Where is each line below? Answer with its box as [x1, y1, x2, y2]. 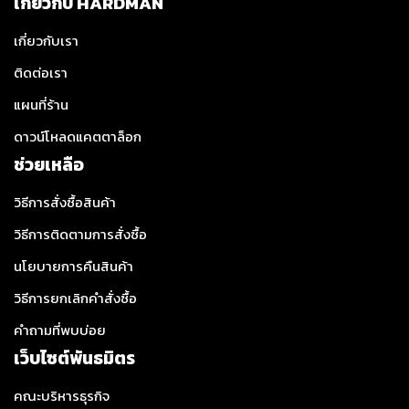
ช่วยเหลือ [14, 152, 84, 178]
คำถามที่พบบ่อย [14, 320, 106, 341]
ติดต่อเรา [14, 62, 68, 83]
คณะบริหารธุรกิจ [14, 385, 110, 406]
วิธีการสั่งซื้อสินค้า [14, 192, 116, 213]
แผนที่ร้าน [14, 94, 68, 115]
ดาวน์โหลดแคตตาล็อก [14, 126, 142, 147]
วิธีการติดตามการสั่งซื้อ [14, 224, 147, 245]
